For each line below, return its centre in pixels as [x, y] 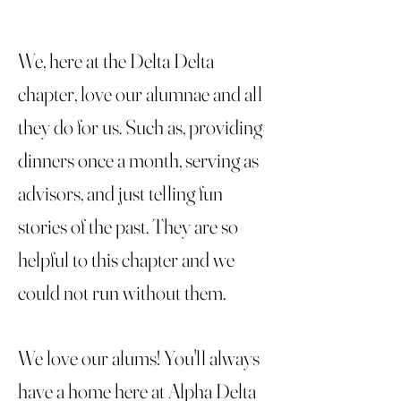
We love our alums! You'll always [139, 358]
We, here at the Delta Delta [116, 61]
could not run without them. [124, 293]
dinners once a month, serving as [138, 160]
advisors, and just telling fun [120, 193]
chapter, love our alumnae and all [140, 94]
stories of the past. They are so [128, 226]
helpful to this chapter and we [126, 260]
